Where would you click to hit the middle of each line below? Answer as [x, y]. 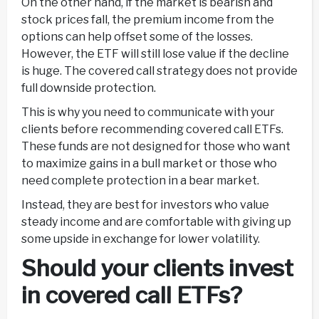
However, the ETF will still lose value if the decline [155, 54]
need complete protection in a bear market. [140, 181]
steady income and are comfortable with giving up [156, 222]
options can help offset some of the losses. [137, 37]
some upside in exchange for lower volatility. [141, 239]
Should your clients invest [157, 268]
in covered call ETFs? [132, 296]
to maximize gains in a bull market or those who [149, 164]
